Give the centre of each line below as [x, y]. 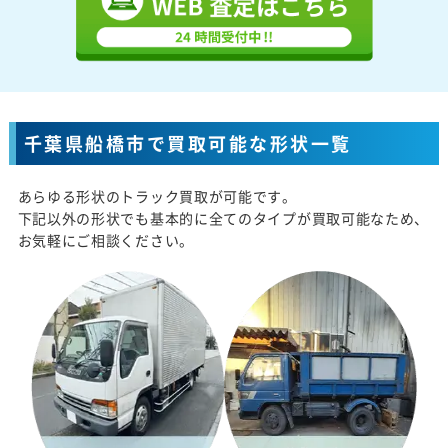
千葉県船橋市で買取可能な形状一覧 [187, 144]
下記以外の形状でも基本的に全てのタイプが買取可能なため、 [223, 218]
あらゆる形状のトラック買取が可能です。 [157, 196]
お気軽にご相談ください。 [105, 240]
